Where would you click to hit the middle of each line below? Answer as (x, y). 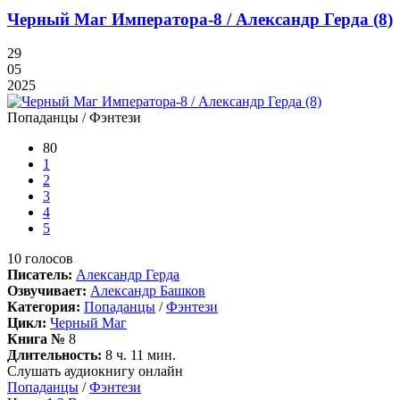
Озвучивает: (47, 291)
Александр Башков (148, 291)
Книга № (36, 339)
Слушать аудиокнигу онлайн (95, 371)
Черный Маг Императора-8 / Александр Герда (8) (200, 19)
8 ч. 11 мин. (139, 355)
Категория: (44, 307)
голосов (47, 259)
